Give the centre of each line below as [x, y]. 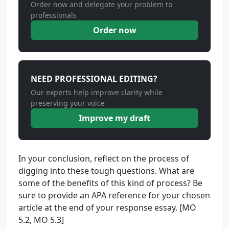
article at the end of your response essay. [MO [107, 208]
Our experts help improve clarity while [97, 92]
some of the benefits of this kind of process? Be [110, 183]
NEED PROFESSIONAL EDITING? [94, 79]
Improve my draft [114, 118]
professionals [54, 15]
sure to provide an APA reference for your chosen [114, 195]
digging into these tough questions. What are [106, 171]
